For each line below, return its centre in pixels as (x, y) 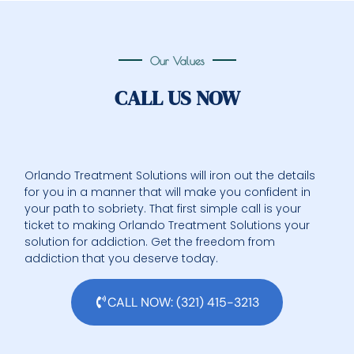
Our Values (177, 60)
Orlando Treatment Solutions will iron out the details (170, 176)
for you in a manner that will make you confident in (168, 192)
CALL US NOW (177, 98)
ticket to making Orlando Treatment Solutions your (168, 226)
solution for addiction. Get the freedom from (150, 242)
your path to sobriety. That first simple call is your (163, 209)
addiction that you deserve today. (122, 259)
